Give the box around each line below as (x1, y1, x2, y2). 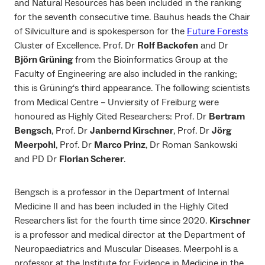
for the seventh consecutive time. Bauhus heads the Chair (14, 11, 250, 23)
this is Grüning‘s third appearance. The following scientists (14, 82, 250, 94)
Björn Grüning (14, 53, 73, 66)
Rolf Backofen (137, 39, 198, 51)
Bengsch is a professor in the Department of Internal (14, 186, 229, 198)
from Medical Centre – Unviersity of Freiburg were (14, 96, 219, 108)
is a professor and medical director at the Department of (14, 228, 245, 241)
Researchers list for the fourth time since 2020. (14, 214, 209, 227)
